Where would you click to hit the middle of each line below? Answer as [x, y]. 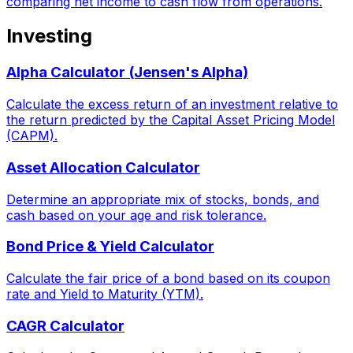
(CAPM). [32, 136]
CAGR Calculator [65, 325]
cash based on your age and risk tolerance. [136, 215]
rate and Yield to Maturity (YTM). [105, 294]
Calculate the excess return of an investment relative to [172, 104]
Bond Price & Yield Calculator [110, 247]
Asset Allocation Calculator [103, 167]
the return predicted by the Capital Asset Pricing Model [171, 120]
